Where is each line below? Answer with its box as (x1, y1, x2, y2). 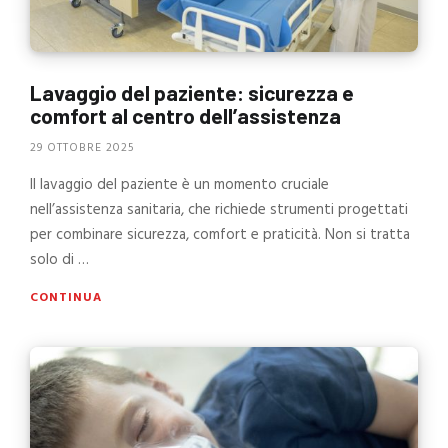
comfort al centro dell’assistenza (30, 103, 341, 129)
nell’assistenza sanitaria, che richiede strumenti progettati (30, 197, 408, 222)
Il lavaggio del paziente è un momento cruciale (30, 172, 329, 197)
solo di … (30, 247, 89, 272)
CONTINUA (30, 287, 102, 308)
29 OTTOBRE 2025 (30, 137, 135, 158)
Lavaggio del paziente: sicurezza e (30, 80, 354, 106)
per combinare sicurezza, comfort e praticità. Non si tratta (30, 222, 410, 247)
